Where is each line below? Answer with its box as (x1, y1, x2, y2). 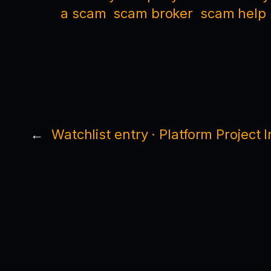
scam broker (113, 5, 194, 21)
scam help (200, 5, 267, 21)
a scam (60, 5, 106, 21)
